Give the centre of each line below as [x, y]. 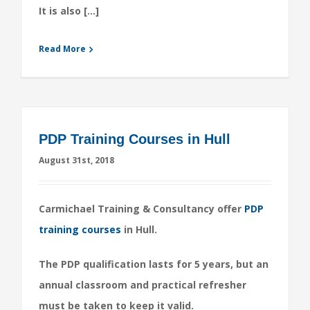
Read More [62, 49]
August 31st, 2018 [76, 160]
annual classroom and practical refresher [143, 285]
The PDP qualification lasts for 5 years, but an [154, 264]
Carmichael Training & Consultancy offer [142, 209]
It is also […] [69, 11]
